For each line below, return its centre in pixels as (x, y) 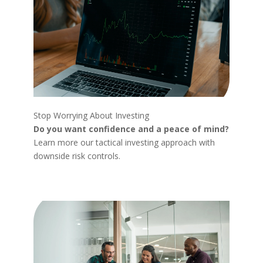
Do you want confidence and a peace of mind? (131, 129)
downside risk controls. (77, 156)
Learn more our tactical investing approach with (124, 142)
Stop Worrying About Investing (91, 115)
